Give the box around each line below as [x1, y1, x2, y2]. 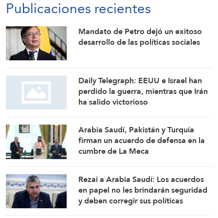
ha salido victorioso [78, 95, 148, 109]
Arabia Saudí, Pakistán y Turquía [78, 123, 195, 137]
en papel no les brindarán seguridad [78, 182, 208, 197]
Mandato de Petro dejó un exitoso [78, 24, 202, 38]
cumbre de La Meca [78, 144, 149, 159]
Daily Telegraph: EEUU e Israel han [78, 73, 202, 88]
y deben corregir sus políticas [78, 193, 183, 208]
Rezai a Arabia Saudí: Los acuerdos [78, 172, 204, 186]
